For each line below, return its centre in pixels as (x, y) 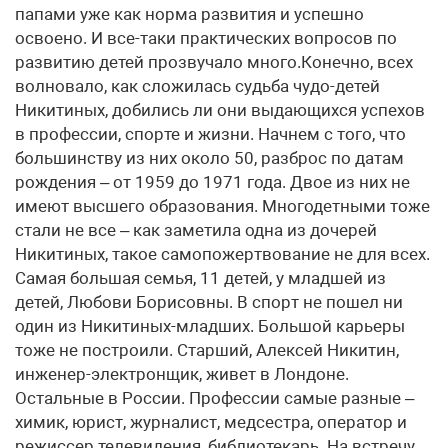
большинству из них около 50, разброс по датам (209, 158)
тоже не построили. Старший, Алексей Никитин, (207, 350)
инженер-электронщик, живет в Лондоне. (182, 374)
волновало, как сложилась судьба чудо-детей (197, 86)
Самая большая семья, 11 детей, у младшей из (200, 278)
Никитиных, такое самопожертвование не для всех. (222, 254)
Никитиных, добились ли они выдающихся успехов (220, 110)
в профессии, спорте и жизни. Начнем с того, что (210, 134)
